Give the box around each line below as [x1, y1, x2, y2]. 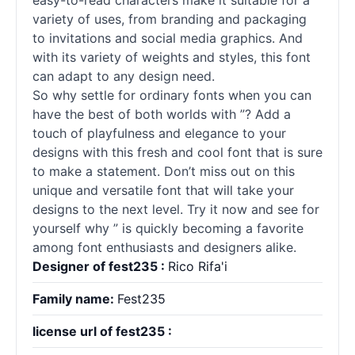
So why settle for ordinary [32, 87, 193, 103]
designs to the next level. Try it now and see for [32, 201, 319, 217]
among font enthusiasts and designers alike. [32, 239, 296, 255]
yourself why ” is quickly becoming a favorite [32, 220, 303, 236]
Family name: [32, 291, 117, 307]
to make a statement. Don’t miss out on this [32, 163, 295, 179]
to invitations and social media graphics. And [32, 30, 303, 46]
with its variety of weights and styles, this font [32, 49, 311, 65]
